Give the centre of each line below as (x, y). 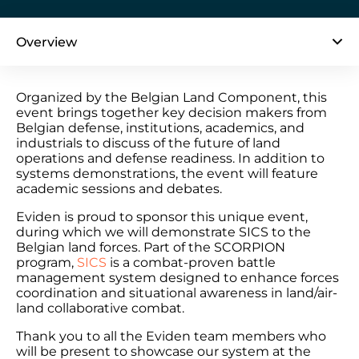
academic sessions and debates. (119, 189)
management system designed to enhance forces (177, 278)
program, (46, 262)
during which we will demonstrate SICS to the (163, 232)
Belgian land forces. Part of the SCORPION (151, 247)
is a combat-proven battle (191, 262)
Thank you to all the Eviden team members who (171, 336)
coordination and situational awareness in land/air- (177, 293)
